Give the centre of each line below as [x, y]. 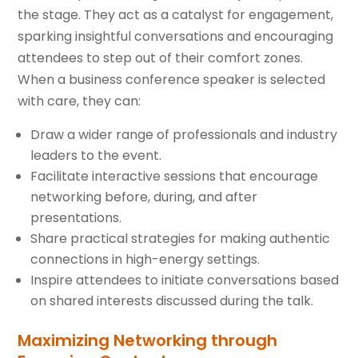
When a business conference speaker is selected [172, 80]
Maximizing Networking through [148, 341]
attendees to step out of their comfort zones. [161, 58]
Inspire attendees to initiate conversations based [185, 280]
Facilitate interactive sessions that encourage [175, 177]
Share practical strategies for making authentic [181, 239]
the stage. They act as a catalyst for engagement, [176, 15]
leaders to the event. [96, 156]
